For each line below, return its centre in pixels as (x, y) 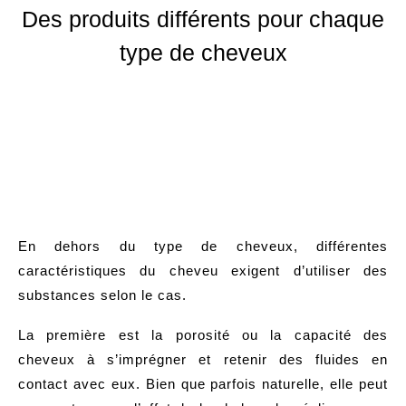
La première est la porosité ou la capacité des (203, 334)
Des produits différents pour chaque (203, 19)
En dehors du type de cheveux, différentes (203, 246)
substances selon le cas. (102, 295)
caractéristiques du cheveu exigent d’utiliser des (203, 270)
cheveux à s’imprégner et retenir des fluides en (203, 359)
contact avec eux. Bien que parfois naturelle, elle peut (203, 383)
